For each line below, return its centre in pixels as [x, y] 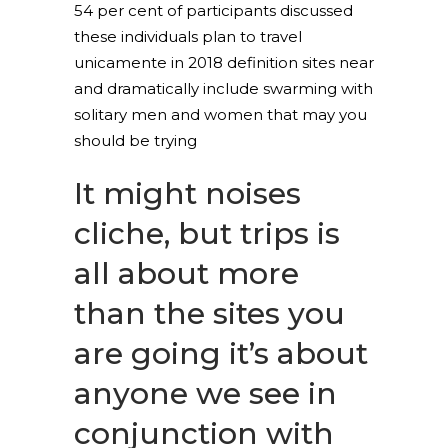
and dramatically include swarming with [223, 88]
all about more [186, 273]
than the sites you [209, 313]
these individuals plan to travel [188, 36]
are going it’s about [221, 353]
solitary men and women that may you [220, 114]
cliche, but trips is [207, 233]
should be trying [135, 140]
